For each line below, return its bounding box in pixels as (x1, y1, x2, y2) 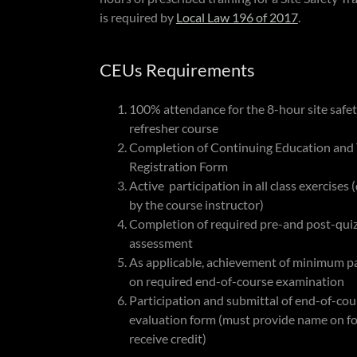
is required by (99, 10, 176, 25)
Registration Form (128, 159, 228, 174)
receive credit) (128, 331, 206, 346)
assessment (128, 235, 193, 250)
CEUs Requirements (99, 59, 255, 80)
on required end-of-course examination (128, 273, 344, 288)
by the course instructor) (128, 197, 264, 212)
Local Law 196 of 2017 (175, 10, 298, 25)
